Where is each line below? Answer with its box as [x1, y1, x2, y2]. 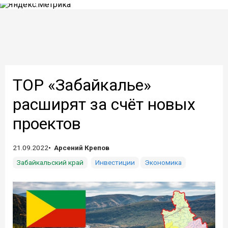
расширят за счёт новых [13, 95, 195, 114]
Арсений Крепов [54, 144, 109, 152]
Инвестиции [95, 158, 135, 166]
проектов [13, 114, 81, 133]
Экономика [145, 158, 182, 166]
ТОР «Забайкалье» [13, 75, 151, 95]
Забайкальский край [17, 158, 83, 166]
